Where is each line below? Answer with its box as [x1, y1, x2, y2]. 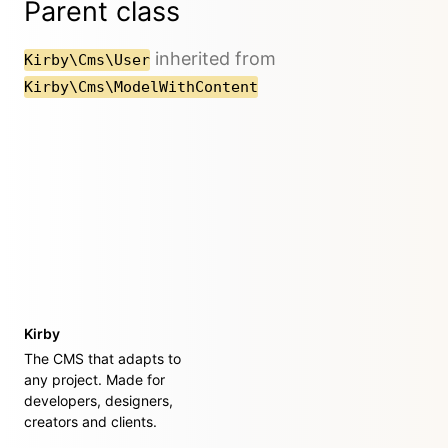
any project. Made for [24, 371, 165, 389]
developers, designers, [24, 392, 173, 410]
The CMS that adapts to [24, 350, 181, 368]
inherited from [150, 48, 276, 70]
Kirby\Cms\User [24, 51, 150, 70]
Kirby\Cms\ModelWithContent [24, 78, 258, 97]
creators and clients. [24, 413, 157, 431]
